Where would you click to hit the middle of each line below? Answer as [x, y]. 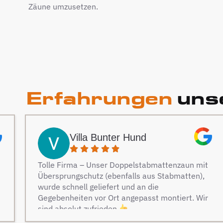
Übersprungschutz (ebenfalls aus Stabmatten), [121, 175]
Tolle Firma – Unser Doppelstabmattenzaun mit [123, 165]
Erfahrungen [99, 98]
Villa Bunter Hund [108, 138]
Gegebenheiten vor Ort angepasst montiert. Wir [123, 197]
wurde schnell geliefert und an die [98, 186]
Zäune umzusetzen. [63, 6]
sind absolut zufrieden [78, 208]
